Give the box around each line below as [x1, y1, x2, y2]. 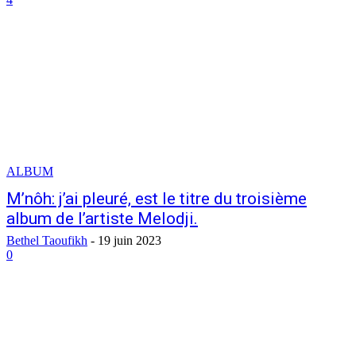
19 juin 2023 [98, 234, 161, 247]
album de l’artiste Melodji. [6, 209, 198, 228]
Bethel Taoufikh [6, 234, 87, 247]
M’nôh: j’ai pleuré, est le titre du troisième [6, 189, 307, 208]
